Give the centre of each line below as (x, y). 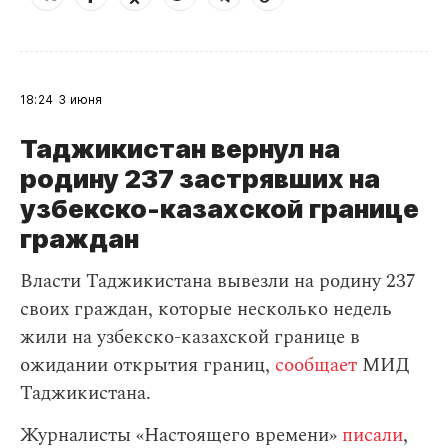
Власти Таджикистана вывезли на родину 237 (218, 281)
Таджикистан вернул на (180, 148)
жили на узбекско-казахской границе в (190, 337)
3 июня (80, 99)
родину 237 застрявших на (200, 178)
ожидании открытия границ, (147, 365)
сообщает (316, 365)
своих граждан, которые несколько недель (206, 309)
